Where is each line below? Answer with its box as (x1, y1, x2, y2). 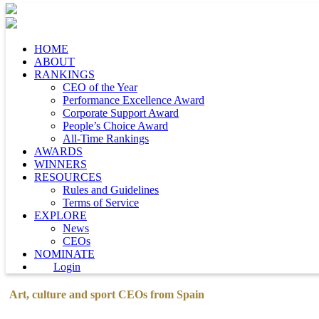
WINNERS (34, 158, 87, 170)
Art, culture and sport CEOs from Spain (9, 288, 204, 301)
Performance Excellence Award (63, 94, 204, 106)
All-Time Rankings (63, 132, 149, 145)
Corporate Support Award (63, 107, 179, 119)
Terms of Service (63, 197, 139, 209)
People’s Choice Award (63, 120, 168, 132)
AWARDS (34, 145, 83, 157)
